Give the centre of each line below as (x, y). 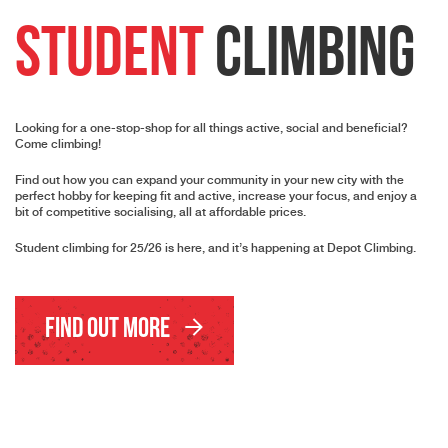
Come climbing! (58, 144)
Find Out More (109, 330)
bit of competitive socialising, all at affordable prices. (160, 212)
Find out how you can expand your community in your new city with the (209, 180)
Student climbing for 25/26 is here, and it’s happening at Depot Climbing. (215, 248)
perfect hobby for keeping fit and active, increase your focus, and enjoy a (216, 196)
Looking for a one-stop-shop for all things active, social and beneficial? (211, 128)
